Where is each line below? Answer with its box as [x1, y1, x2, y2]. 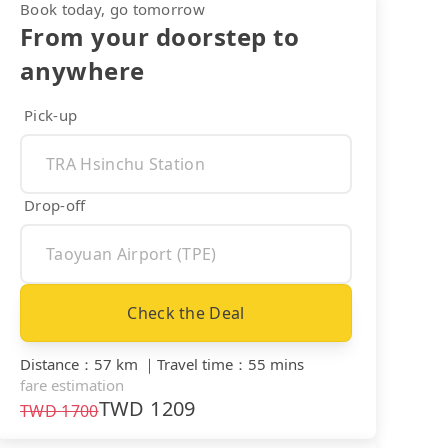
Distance [20, 353, 79, 374]
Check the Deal [127, 301, 245, 324]
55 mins [248, 353, 304, 374]
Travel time [157, 353, 233, 374]
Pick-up [24, 104, 78, 125]
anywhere [20, 53, 145, 87]
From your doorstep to [20, 19, 300, 53]
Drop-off [24, 194, 86, 215]
